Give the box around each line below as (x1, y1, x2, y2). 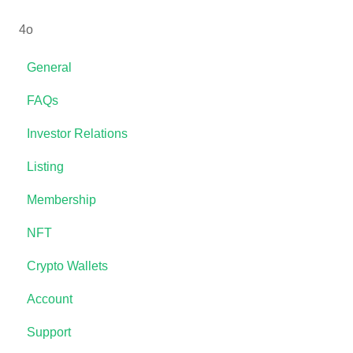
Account (27, 292, 72, 307)
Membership (27, 193, 96, 207)
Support (27, 325, 71, 340)
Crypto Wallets (27, 259, 108, 273)
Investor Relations (27, 127, 128, 141)
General (27, 61, 72, 75)
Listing (27, 160, 64, 174)
